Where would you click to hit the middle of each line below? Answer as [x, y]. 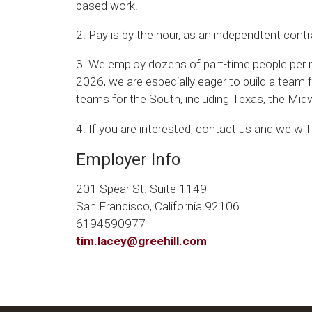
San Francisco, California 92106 [158, 206]
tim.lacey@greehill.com [141, 241]
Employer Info [128, 159]
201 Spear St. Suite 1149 [141, 188]
